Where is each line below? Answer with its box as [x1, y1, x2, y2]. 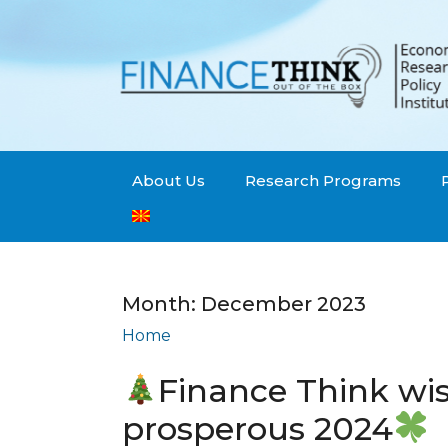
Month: [122, 292, 201, 317]
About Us [132, 171, 205, 191]
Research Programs [245, 171, 401, 191]
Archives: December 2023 [192, 326, 397, 346]
